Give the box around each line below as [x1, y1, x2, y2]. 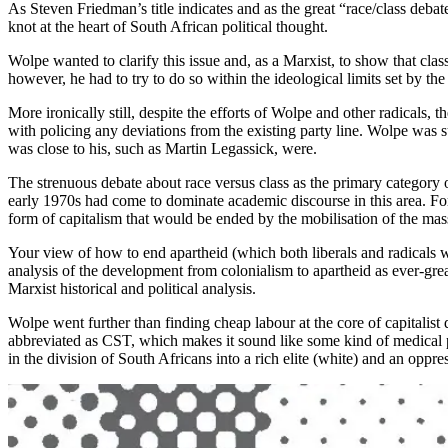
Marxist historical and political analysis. [8, 280, 256, 298]
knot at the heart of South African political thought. [8, 18, 328, 36]
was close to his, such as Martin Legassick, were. [8, 140, 317, 158]
